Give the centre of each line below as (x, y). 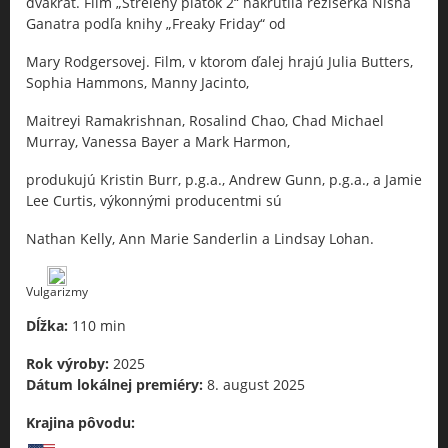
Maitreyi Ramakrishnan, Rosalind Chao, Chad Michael (205, 120)
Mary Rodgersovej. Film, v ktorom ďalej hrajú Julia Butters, (219, 61)
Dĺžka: (47, 325)
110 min (97, 325)
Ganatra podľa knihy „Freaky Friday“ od (156, 23)
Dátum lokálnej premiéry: (114, 384)
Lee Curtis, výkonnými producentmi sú (154, 200)
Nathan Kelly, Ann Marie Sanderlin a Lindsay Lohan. (200, 238)
